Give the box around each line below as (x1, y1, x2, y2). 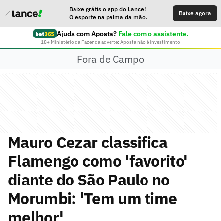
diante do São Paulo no (8, 169, 170, 190)
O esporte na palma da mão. (69, 13, 147, 21)
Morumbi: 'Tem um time (8, 188, 177, 209)
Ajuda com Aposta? (56, 29, 117, 38)
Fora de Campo (77, 52, 144, 66)
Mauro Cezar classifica (8, 132, 168, 152)
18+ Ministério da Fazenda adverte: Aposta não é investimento (41, 39, 180, 45)
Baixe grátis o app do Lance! (69, 5, 146, 13)
